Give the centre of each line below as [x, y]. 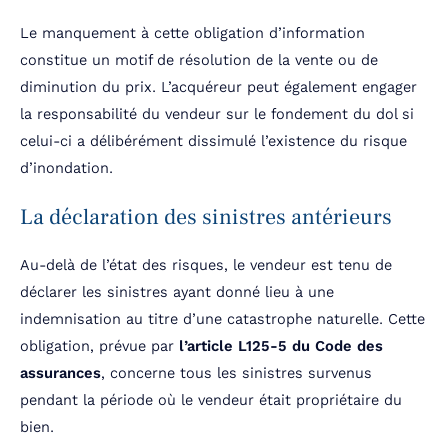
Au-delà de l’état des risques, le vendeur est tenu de [206, 265]
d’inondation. [66, 168]
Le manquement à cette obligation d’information [192, 33]
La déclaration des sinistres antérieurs [206, 217]
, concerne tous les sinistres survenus [236, 373]
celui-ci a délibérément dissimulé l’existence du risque [213, 141]
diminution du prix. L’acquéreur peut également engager [218, 87]
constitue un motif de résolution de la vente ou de [199, 60]
